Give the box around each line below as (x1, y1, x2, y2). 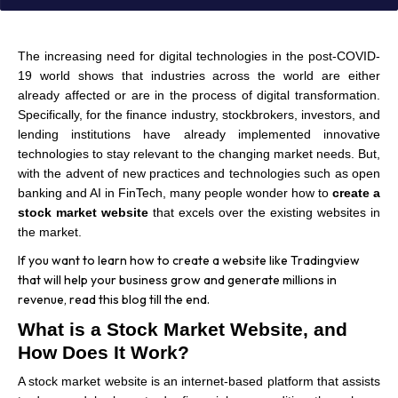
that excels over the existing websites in (148, 205, 380, 219)
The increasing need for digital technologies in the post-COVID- (18, 49, 380, 63)
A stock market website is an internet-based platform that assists (18, 374, 380, 388)
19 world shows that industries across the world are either (18, 68, 380, 83)
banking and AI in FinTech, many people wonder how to (18, 186, 332, 200)
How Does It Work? (18, 342, 189, 363)
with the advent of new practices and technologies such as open (18, 166, 380, 180)
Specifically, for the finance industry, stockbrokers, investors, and (18, 107, 380, 122)
